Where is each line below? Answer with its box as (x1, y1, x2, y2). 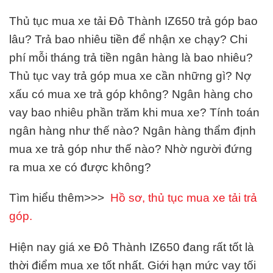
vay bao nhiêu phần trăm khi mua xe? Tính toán (9, 105, 260, 119)
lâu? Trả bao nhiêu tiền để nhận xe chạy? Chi (9, 32, 247, 46)
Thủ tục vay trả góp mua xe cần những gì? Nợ (9, 69, 251, 82)
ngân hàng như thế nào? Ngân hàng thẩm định (9, 124, 256, 137)
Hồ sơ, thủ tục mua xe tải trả (110, 191, 257, 205)
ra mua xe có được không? (9, 160, 151, 174)
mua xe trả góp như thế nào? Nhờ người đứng (9, 142, 252, 155)
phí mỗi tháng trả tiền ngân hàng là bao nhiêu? (9, 51, 253, 64)
